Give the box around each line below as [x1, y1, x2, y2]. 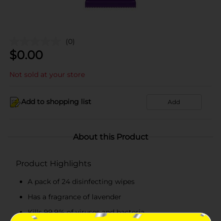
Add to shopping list [21, 97, 91, 106]
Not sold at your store [9, 70, 85, 79]
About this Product [73, 132, 148, 142]
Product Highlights [16, 158, 91, 168]
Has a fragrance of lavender [28, 192, 121, 201]
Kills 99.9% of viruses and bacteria [28, 207, 145, 217]
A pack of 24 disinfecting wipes [28, 177, 135, 186]
